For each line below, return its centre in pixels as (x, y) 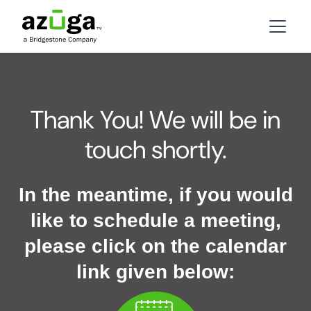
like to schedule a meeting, (155, 220)
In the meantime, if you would (155, 195)
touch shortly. (155, 150)
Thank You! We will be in (155, 120)
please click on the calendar (155, 246)
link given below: (155, 272)
